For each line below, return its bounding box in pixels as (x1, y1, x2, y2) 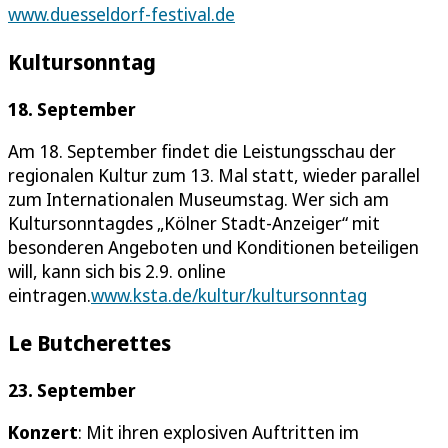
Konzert (8, 420, 78, 445)
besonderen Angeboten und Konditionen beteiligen (8, 235, 419, 260)
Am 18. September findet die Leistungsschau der (8, 139, 396, 164)
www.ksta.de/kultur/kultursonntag (91, 283, 367, 308)
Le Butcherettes (8, 328, 171, 358)
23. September (8, 378, 136, 403)
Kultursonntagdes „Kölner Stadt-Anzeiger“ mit (8, 211, 380, 236)
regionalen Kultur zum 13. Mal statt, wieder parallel (8, 163, 420, 188)
